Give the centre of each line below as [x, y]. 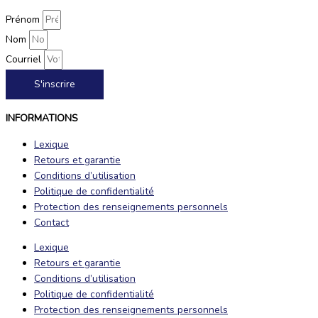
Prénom [24, 20]
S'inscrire [55, 84]
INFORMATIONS [42, 118]
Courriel [25, 60]
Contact [51, 222]
